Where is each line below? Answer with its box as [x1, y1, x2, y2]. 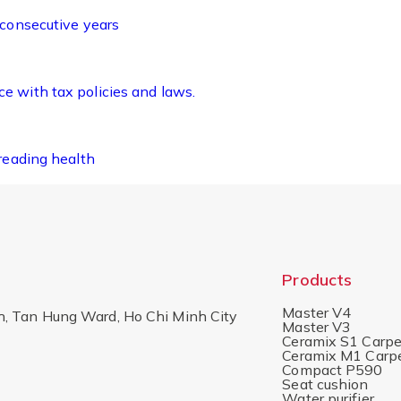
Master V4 [282, 303, 352, 321]
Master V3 [282, 317, 352, 336]
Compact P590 [282, 360, 383, 379]
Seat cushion [282, 374, 369, 393]
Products [282, 269, 353, 290]
